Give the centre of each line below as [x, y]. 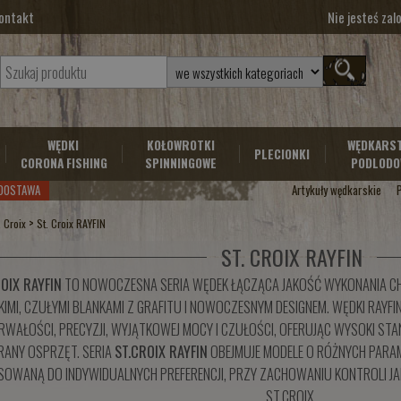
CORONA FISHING [64, 163]
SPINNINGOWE [180, 163]
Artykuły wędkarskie [336, 190]
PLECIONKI [282, 154]
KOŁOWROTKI [180, 145]
